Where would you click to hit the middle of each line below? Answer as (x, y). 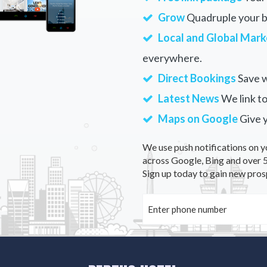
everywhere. (172, 58)
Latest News (189, 98)
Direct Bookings (197, 78)
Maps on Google (198, 119)
